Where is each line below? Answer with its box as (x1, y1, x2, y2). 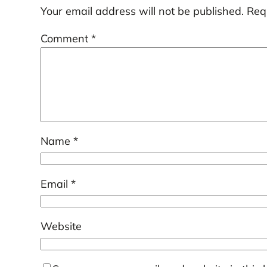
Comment (40, 32, 91, 46)
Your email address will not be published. (40, 4, 244, 18)
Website (40, 219, 82, 234)
